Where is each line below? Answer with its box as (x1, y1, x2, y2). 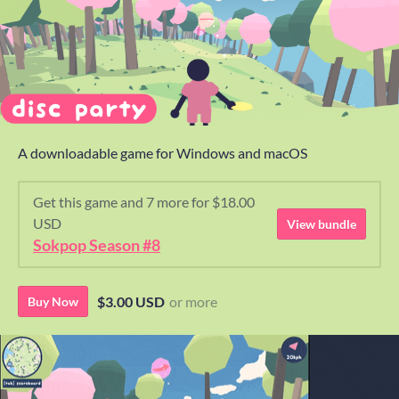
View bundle (287, 216, 356, 232)
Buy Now (28, 293, 78, 309)
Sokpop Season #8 (33, 235, 160, 255)
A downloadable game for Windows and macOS (18, 143, 307, 161)
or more (169, 292, 217, 310)
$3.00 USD (97, 292, 165, 310)
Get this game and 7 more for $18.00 (33, 192, 255, 210)
